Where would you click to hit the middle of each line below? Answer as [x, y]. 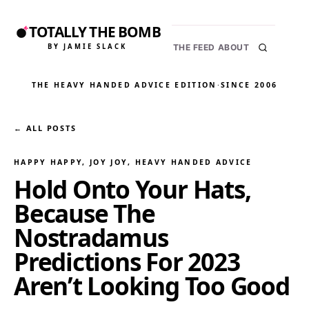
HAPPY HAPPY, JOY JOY [71, 162]
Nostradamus [91, 237]
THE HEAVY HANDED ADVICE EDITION [124, 85]
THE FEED [194, 47]
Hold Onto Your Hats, [132, 189]
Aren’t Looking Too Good [152, 286]
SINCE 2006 [249, 85]
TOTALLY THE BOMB [95, 32]
